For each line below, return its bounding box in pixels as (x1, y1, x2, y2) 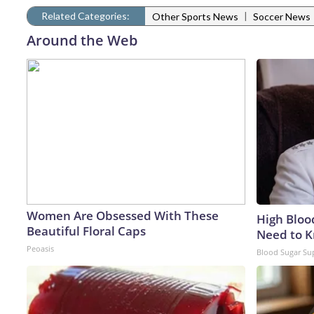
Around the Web (27, 30, 137, 50)
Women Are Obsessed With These (27, 207, 219, 224)
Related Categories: (41, 9, 130, 22)
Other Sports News (152, 11, 238, 23)
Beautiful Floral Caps (27, 222, 146, 239)
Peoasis (27, 243, 54, 254)
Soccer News (253, 11, 310, 23)
